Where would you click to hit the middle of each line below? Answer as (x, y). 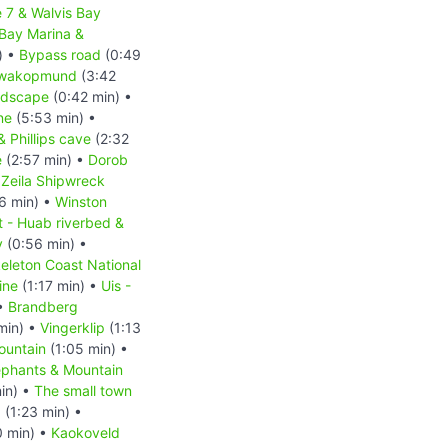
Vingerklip (72, 327)
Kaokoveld (85, 432)
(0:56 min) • (45, 243)
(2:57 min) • (45, 159)
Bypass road (60, 54)
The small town (83, 390)
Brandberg (43, 306)
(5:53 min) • (54, 117)
